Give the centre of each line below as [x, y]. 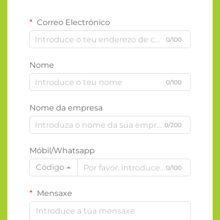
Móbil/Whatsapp [62, 151]
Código [50, 167]
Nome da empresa [66, 108]
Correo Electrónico [72, 23]
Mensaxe [54, 193]
